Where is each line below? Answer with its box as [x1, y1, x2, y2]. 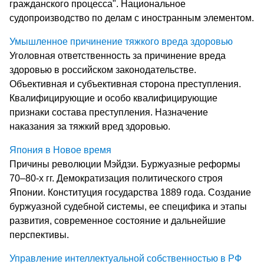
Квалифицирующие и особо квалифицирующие [9, 93, 217, 103]
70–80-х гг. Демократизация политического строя [9, 173, 223, 183]
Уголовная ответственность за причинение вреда [9, 50, 226, 61]
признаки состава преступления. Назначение [9, 107, 208, 117]
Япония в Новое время [9, 144, 111, 155]
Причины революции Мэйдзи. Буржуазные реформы [9, 159, 240, 169]
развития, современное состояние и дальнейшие [9, 215, 226, 226]
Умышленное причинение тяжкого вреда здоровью [9, 36, 233, 47]
